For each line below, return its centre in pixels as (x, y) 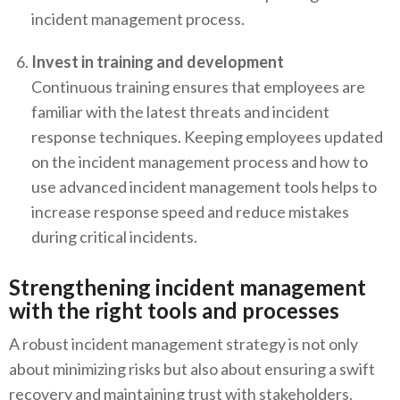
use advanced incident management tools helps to (204, 187)
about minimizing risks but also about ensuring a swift (192, 369)
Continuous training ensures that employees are (198, 87)
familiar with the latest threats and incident (180, 112)
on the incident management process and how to (200, 162)
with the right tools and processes (174, 311)
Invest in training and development (158, 62)
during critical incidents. (114, 237)
